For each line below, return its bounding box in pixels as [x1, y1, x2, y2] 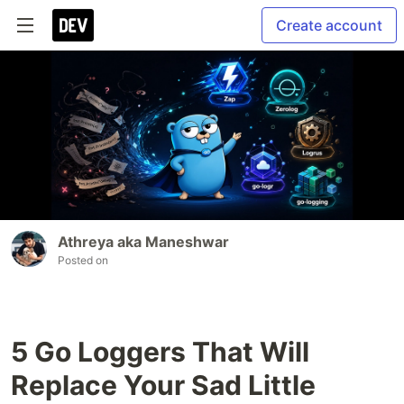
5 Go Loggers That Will [11, 335, 309, 369]
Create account [276, 16, 382, 34]
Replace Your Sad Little [11, 369, 316, 402]
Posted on [58, 253, 108, 268]
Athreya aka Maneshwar [58, 233, 229, 252]
